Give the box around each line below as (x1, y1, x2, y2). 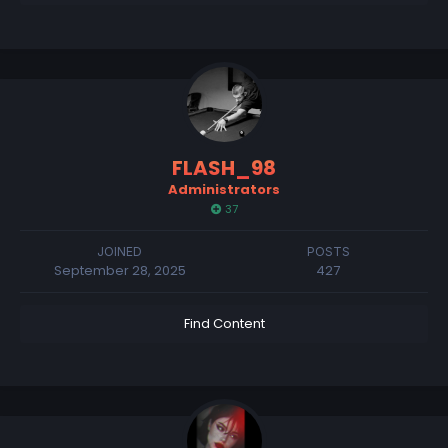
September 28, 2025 (53, 260, 186, 280)
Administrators (168, 179, 280, 199)
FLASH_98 (172, 153, 276, 182)
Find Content (183, 313, 265, 333)
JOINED (97, 243, 143, 259)
